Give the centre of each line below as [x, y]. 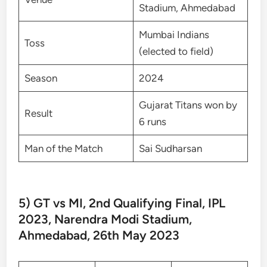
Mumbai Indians [174, 34]
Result [38, 113]
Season [42, 78]
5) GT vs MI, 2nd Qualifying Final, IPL [122, 203]
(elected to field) [176, 51]
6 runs [152, 121]
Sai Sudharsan [170, 148]
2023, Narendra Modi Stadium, [105, 219]
